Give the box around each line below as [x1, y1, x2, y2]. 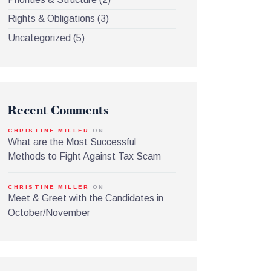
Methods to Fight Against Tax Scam [8, 151, 162, 162]
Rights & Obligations [8, 13, 96, 24]
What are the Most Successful [8, 136, 137, 147]
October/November [8, 207, 91, 218]
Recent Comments [8, 102, 109, 119]
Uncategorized [8, 32, 71, 43]
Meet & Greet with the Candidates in [8, 193, 164, 204]
